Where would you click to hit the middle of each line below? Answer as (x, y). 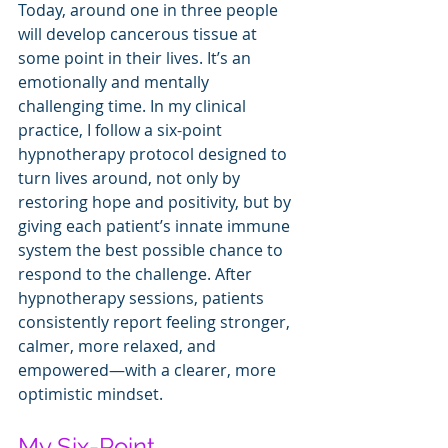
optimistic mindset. (92, 393)
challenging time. (82, 105)
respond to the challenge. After (137, 273)
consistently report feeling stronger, (156, 321)
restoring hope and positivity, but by (156, 201)
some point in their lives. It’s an (136, 57)
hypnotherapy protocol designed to (154, 153)
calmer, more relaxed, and (119, 345)
